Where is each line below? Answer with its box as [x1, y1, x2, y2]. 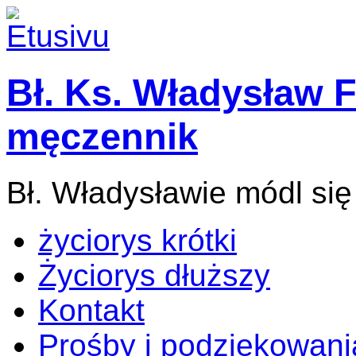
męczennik [6, 115, 198, 158]
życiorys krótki [38, 222, 237, 257]
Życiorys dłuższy [38, 257, 270, 292]
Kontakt [38, 292, 145, 327]
